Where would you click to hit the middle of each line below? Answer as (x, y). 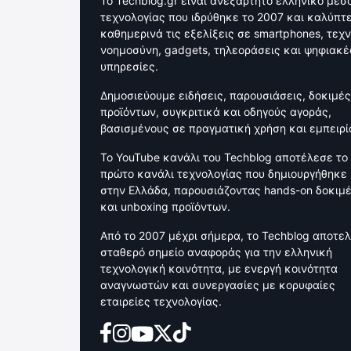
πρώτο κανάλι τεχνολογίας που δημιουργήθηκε (224, 174)
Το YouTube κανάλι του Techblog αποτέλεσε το (224, 157)
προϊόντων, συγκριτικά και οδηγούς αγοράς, (216, 112)
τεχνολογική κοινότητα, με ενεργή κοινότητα (219, 269)
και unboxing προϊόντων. (165, 207)
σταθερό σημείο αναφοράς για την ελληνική (216, 252)
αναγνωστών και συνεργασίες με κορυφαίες (218, 285)
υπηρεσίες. (129, 67)
